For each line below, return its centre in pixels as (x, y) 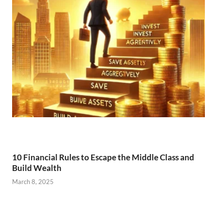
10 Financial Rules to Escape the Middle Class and (103, 157)
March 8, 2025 (33, 182)
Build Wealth (37, 168)
